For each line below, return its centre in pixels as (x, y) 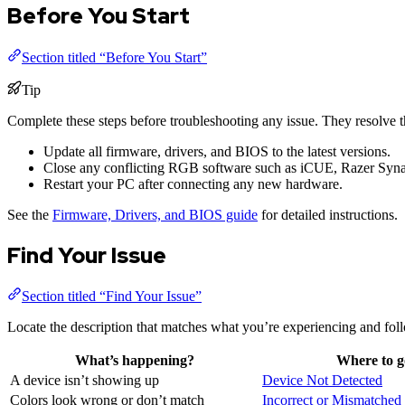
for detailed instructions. (328, 214)
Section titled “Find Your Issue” (112, 297)
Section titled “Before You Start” (114, 57)
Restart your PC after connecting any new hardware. (193, 184)
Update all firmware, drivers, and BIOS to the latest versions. (217, 151)
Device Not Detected (322, 381)
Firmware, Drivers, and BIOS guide (155, 214)
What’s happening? (134, 361)
